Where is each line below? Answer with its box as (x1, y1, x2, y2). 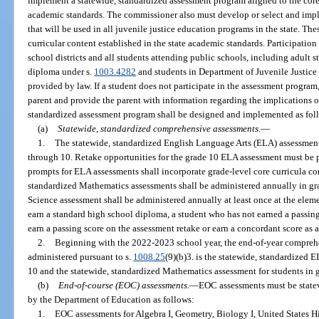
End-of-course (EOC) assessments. (58, 279, 189, 291)
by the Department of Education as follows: (28, 293, 195, 305)
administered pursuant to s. (28, 251, 134, 262)
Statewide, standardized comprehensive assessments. (57, 122, 261, 134)
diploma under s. (28, 66, 95, 77)
